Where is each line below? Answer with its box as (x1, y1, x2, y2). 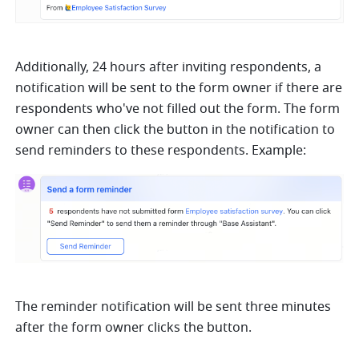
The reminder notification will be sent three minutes (15, 296, 332, 317)
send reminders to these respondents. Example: (15, 140, 310, 160)
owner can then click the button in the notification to (15, 119, 336, 139)
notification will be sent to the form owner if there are (15, 78, 343, 98)
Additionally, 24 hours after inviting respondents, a (15, 57, 322, 77)
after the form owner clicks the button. (15, 317, 256, 337)
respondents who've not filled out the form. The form (15, 99, 341, 119)
